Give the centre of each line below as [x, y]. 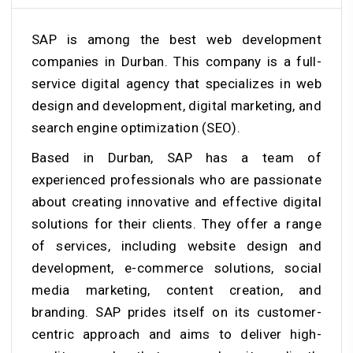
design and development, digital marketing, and [176, 106]
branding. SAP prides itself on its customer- [176, 312]
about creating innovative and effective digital [176, 202]
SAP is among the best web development [176, 40]
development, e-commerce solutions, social [176, 268]
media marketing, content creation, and [176, 290]
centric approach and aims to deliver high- [176, 334]
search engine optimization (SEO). [136, 128]
